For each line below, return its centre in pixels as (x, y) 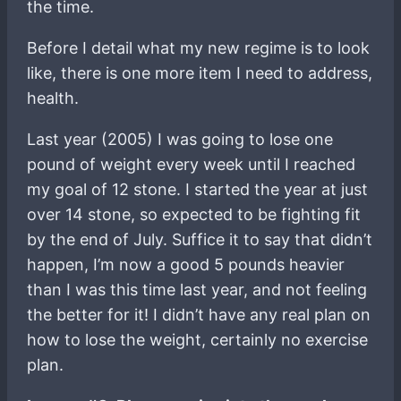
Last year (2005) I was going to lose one (180, 139)
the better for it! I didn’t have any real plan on (199, 314)
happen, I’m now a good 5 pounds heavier (186, 264)
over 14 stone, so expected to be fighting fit (194, 214)
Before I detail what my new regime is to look (199, 47)
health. (53, 98)
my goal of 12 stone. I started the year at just (198, 189)
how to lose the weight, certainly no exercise (198, 339)
